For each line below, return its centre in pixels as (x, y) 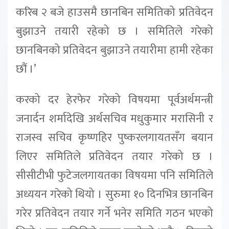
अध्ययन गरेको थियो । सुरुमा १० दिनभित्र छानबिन (114, 194)
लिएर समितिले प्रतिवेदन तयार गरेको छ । (114, 156)
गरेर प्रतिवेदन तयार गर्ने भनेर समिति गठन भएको (114, 213)
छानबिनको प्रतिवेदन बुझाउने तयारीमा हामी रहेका (114, 50)
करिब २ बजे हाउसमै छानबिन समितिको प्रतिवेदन (114, 12)
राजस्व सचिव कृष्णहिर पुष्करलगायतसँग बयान (114, 138)
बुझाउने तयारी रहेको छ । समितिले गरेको (114, 31)
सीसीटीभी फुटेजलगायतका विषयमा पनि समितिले (114, 175)
